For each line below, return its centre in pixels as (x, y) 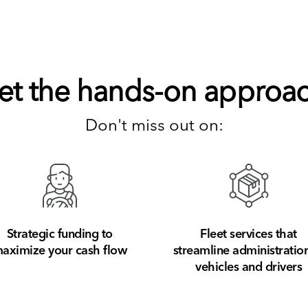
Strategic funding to (59, 233)
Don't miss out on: (154, 125)
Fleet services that (249, 233)
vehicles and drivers (249, 266)
